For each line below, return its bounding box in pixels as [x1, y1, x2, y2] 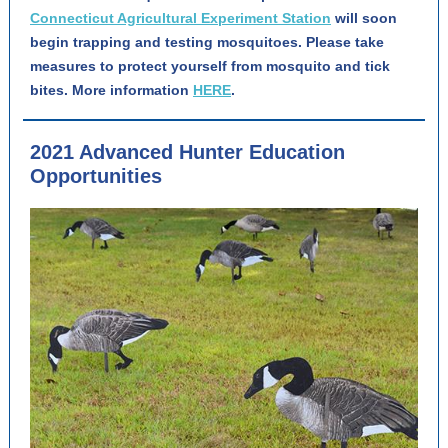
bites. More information [30, 82, 193, 98]
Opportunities [30, 165, 162, 187]
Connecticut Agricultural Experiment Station [30, 10, 331, 26]
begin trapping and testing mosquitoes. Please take [30, 34, 384, 50]
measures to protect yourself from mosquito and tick [30, 58, 390, 74]
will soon [335, 10, 397, 26]
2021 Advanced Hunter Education [30, 141, 345, 163]
